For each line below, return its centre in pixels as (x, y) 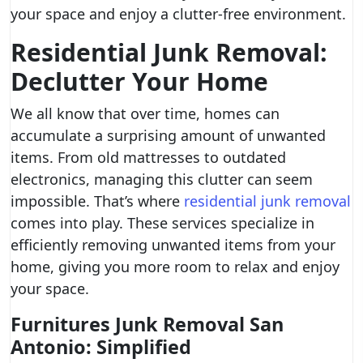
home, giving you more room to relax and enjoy (175, 267)
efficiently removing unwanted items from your (173, 245)
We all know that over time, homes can (145, 113)
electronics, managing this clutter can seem (162, 179)
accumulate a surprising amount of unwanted (168, 135)
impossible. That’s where (97, 201)
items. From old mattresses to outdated (148, 157)
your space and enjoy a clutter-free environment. (178, 14)
